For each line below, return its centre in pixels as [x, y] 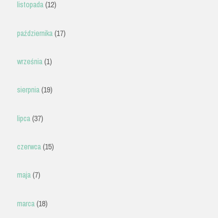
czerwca [29, 147]
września [30, 61]
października [35, 33]
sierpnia [28, 90]
